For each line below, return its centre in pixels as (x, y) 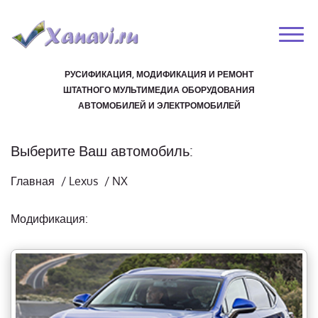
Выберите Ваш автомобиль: (102, 150)
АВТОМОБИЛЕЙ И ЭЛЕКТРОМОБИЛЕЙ (159, 105)
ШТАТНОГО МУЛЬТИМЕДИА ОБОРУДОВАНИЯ (159, 90)
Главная (33, 181)
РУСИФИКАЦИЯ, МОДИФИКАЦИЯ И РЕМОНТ (159, 74)
